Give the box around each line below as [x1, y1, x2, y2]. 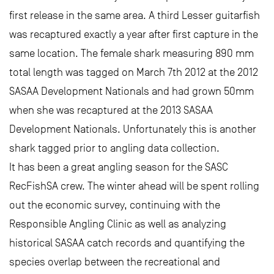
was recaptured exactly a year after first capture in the [9, 28, 258, 40]
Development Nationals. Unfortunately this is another [9, 123, 256, 135]
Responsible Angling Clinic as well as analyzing [9, 218, 226, 230]
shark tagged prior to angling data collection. [9, 142, 220, 154]
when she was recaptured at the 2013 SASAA [9, 104, 213, 116]
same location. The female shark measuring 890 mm [9, 47, 254, 59]
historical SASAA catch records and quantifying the [9, 237, 245, 249]
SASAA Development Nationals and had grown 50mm [9, 85, 254, 97]
